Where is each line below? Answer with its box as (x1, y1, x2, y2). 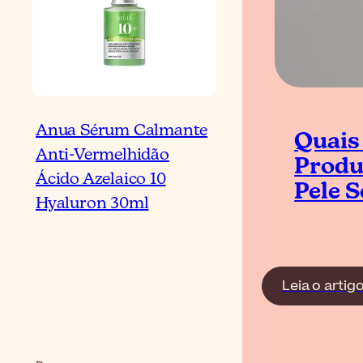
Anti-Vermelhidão (36, 147, 169, 164)
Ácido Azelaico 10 (36, 171, 166, 189)
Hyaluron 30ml (36, 195, 149, 213)
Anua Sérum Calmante (36, 122, 208, 140)
